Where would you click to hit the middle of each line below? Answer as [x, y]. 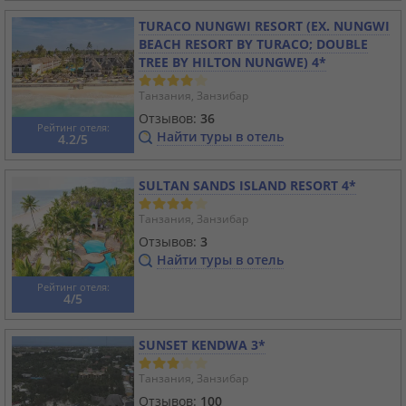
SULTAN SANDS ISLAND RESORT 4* [247, 186]
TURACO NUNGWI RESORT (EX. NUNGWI [264, 26]
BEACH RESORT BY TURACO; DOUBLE [253, 44]
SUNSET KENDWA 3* [202, 345]
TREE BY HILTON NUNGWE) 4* [232, 63]
